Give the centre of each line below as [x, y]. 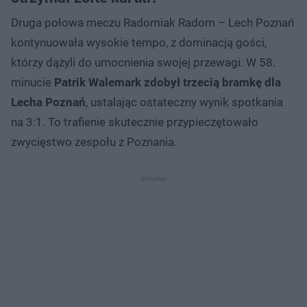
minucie [33, 82]
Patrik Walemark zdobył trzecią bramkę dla [168, 82]
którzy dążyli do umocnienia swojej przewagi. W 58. [143, 62]
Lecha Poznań [48, 102]
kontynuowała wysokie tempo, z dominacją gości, [139, 42]
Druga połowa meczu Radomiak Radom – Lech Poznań [152, 22]
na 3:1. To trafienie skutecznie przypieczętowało [135, 122]
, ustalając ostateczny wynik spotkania [184, 102]
